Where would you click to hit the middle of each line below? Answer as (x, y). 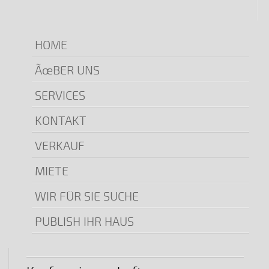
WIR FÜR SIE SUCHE (86, 196)
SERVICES (60, 95)
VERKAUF (59, 146)
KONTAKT (60, 121)
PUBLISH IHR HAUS (84, 222)
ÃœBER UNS (67, 70)
